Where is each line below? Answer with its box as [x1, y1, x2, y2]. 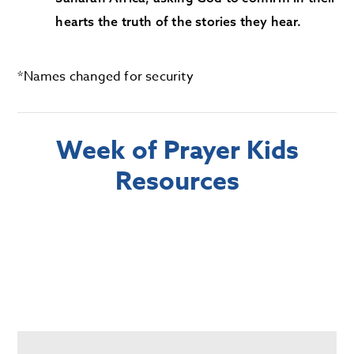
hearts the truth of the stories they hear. [55, 13, 301, 29]
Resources [115, 163, 239, 201]
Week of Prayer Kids [55, 132, 299, 170]
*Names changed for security [17, 66, 194, 86]
